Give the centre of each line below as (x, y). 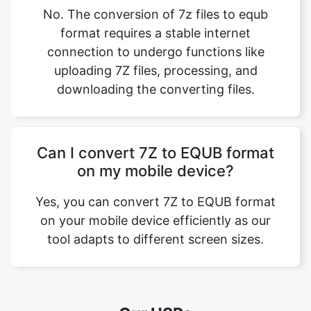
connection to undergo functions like (155, 44)
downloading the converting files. (155, 82)
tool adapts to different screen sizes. (155, 232)
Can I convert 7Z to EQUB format (155, 145)
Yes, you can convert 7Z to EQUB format (155, 194)
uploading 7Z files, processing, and (155, 63)
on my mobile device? (155, 163)
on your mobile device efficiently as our (155, 213)
